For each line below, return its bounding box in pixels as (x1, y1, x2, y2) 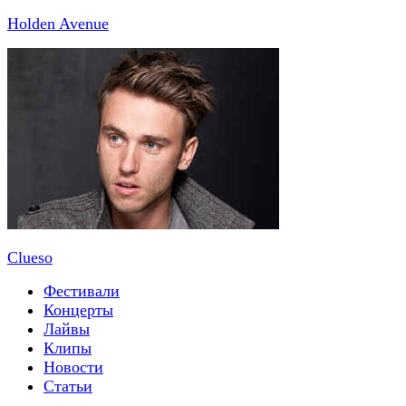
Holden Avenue (7, 14, 109, 33)
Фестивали (43, 281, 120, 300)
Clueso (7, 247, 53, 266)
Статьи (43, 376, 92, 395)
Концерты (43, 300, 113, 319)
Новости (43, 357, 103, 376)
